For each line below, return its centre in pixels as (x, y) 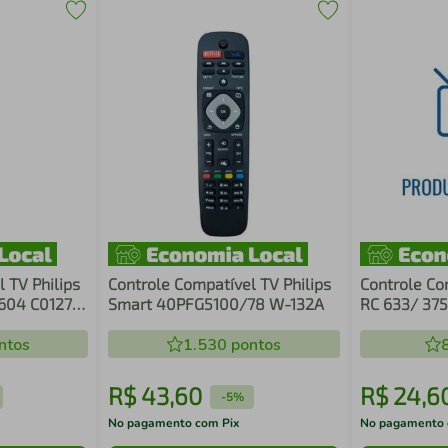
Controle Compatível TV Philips (220, 283)
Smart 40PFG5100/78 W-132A (297, 303)
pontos (253, 345)
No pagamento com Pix (174, 423)
